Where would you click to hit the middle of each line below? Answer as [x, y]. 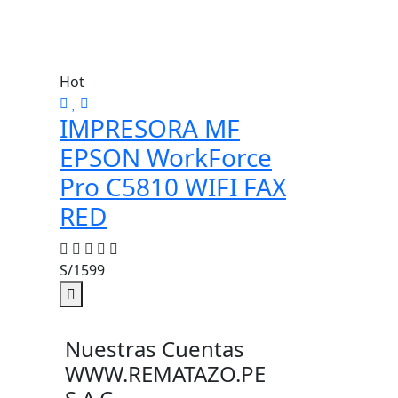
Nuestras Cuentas [155, 349]
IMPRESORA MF [150, 128]
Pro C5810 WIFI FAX [173, 187]
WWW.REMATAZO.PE [165, 374]
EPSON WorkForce [166, 157]
